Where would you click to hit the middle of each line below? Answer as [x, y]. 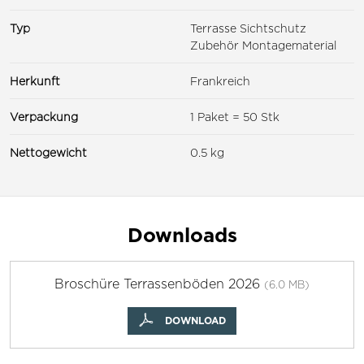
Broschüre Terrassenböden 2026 [159, 284]
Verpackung [44, 116]
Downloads [182, 234]
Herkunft [35, 80]
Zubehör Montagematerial [263, 45]
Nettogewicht [48, 152]
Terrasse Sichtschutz [248, 28]
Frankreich [220, 80]
